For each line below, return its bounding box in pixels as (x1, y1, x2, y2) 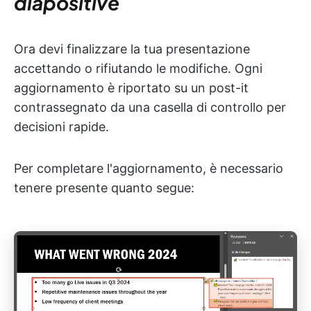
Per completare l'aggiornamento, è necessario (14, 161, 283, 176)
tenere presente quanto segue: (14, 180, 194, 195)
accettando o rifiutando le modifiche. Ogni (14, 61, 262, 76)
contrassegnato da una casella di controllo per (14, 100, 286, 115)
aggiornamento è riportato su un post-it (14, 81, 249, 95)
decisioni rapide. (14, 119, 109, 134)
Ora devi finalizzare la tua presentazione (14, 42, 250, 56)
